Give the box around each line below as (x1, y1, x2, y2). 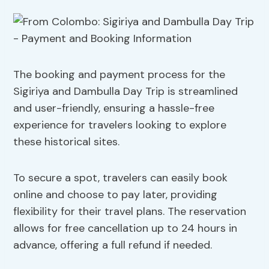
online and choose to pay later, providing (13, 187, 218, 202)
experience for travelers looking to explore (13, 118, 227, 133)
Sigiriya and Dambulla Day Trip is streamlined (13, 84, 238, 99)
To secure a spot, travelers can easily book (13, 171, 228, 186)
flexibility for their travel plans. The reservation (13, 204, 247, 219)
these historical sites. (13, 134, 120, 150)
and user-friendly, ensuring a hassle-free (13, 101, 215, 116)
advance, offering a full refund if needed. (13, 238, 213, 253)
